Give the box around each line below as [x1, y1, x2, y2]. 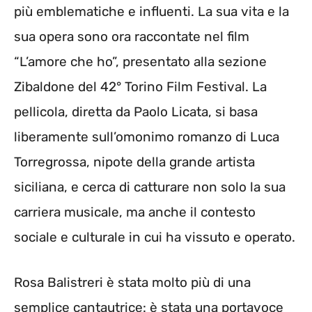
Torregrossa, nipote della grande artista [14, 154, 255, 171]
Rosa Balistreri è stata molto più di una [14, 274, 251, 290]
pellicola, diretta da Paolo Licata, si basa [14, 104, 258, 120]
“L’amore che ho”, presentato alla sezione [14, 54, 267, 70]
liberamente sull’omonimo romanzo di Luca [14, 129, 279, 146]
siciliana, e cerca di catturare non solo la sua [14, 179, 286, 196]
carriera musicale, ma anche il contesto [14, 204, 256, 221]
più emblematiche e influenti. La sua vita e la [14, 3, 289, 20]
